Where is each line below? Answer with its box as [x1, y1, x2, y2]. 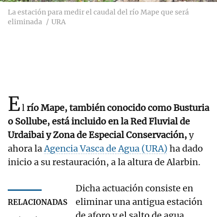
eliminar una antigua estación [76, 196, 202, 208]
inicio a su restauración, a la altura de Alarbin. [8, 156, 201, 168]
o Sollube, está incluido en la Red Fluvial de [8, 116, 190, 127]
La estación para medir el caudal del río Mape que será [8, 8, 189, 17]
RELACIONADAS [8, 198, 67, 207]
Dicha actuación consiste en [76, 183, 193, 194]
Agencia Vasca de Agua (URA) [44, 143, 168, 155]
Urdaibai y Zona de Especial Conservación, [8, 129, 187, 141]
